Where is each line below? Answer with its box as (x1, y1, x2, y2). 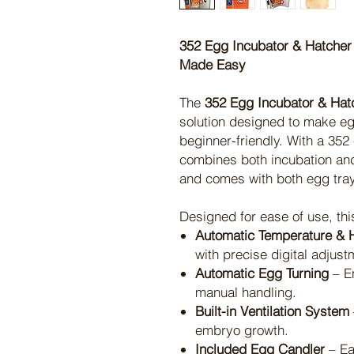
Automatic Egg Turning (195, 264, 329, 281)
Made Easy (179, 55, 246, 73)
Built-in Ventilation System (195, 302, 349, 319)
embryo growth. (195, 321, 288, 338)
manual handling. (195, 283, 296, 300)
